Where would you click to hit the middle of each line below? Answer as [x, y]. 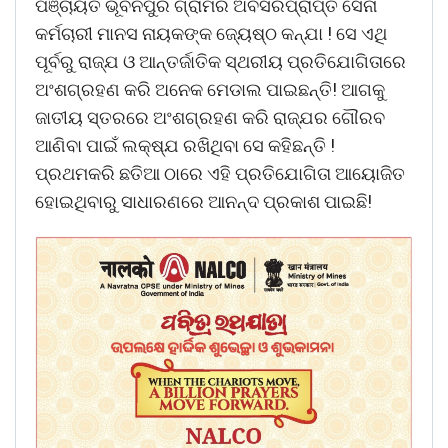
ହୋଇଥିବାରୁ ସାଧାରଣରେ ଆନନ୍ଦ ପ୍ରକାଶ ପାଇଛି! [203, 201]
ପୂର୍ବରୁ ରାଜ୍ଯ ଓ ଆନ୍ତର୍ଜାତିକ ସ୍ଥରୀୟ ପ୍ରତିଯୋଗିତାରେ [220, 61]
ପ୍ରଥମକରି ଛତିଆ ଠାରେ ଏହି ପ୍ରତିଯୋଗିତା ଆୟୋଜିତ [220, 173]
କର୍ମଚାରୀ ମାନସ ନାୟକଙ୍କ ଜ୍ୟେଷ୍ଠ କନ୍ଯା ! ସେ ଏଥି [211, 33]
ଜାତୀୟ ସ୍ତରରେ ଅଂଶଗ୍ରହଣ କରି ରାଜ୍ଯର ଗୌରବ [210, 117]
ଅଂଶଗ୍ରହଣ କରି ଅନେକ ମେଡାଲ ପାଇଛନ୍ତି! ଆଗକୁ [210, 89]
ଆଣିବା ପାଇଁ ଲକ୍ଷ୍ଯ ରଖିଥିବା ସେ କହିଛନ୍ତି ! [185, 145]
